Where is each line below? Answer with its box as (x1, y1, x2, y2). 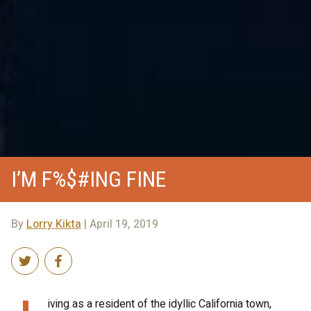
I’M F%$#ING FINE (11, 165, 166, 192)
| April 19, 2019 (81, 215, 158, 233)
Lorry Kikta (26, 215, 81, 233)
